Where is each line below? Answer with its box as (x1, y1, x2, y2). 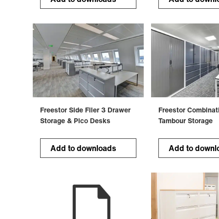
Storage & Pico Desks (40, 115, 111, 126)
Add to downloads (50, 142, 117, 154)
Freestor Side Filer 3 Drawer (40, 105, 131, 115)
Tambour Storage (158, 115, 213, 126)
